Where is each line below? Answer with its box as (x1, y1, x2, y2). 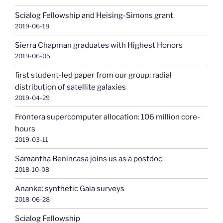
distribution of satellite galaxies (15, 82, 126, 92)
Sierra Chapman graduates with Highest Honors (15, 40, 183, 50)
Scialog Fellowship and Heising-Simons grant (15, 10, 173, 20)
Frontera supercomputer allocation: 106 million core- (15, 112, 200, 121)
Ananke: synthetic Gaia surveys (15, 184, 124, 193)
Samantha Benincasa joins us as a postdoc (15, 154, 162, 163)
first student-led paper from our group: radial (15, 70, 172, 80)
